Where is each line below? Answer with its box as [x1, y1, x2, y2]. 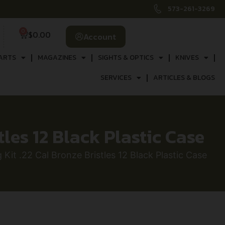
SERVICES [100, 72, 132, 83]
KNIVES [175, 52, 199, 63]
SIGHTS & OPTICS [97, 52, 154, 63]
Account [83, 31, 116, 43]
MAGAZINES [37, 52, 76, 63]
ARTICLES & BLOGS [153, 72, 215, 83]
